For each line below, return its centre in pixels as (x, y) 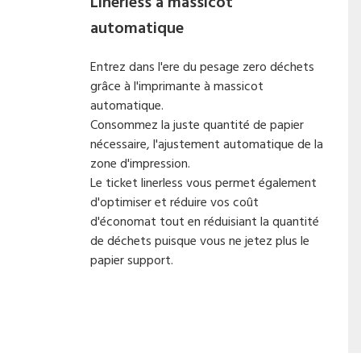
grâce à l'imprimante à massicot (177, 87)
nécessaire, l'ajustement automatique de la (207, 145)
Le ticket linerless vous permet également (203, 184)
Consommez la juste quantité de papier (197, 126)
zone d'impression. (140, 164)
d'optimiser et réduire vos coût (174, 203)
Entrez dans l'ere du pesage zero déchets (202, 68)
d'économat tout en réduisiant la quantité (205, 222)
